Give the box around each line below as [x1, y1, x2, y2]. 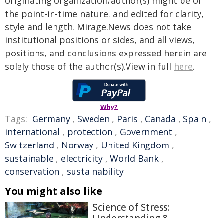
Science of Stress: [92, 201, 170, 214]
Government [120, 126, 172, 138]
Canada [145, 113, 176, 125]
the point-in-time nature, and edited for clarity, [5, 8, 204, 19]
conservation [5, 165, 59, 177]
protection [67, 126, 112, 138]
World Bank [110, 152, 159, 164]
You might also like [5, 184, 102, 198]
